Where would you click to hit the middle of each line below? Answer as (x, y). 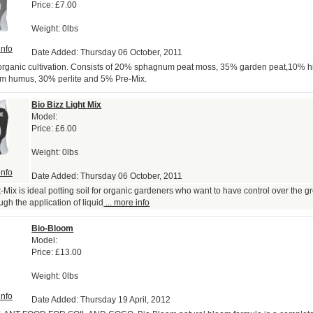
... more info (127, 203)
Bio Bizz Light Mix (67, 105)
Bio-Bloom (53, 229)
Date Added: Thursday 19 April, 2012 (101, 300)
